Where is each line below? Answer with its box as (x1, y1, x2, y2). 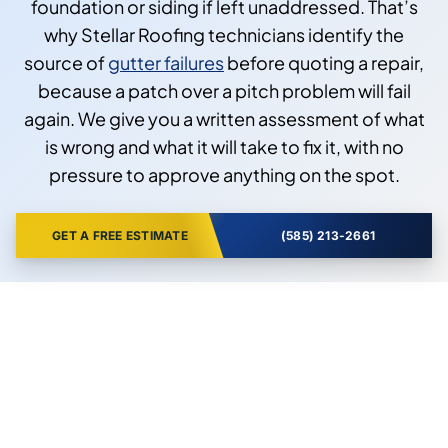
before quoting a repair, (224, 50, 424, 74)
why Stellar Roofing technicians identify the (44, 22, 404, 46)
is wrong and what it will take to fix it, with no (44, 134, 404, 158)
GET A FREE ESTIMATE (52, 227, 188, 243)
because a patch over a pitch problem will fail (37, 78, 411, 102)
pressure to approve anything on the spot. (48, 162, 400, 186)
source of (24, 50, 108, 74)
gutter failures (108, 50, 224, 74)
